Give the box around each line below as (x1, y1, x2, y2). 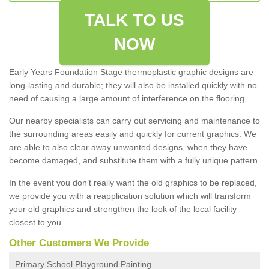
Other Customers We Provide (9, 237, 149, 249)
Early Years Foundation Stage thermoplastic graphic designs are (9, 67, 253, 77)
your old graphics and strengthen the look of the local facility (9, 204, 237, 214)
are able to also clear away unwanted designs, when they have (9, 142, 247, 152)
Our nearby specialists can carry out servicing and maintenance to (9, 115, 260, 125)
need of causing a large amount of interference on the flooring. (9, 93, 247, 103)
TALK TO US (84, 10, 184, 29)
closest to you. (9, 217, 64, 227)
